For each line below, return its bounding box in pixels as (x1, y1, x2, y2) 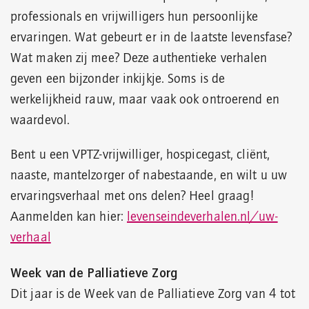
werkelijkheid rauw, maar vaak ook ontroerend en (10, 93, 279, 108)
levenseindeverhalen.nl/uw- (127, 210, 278, 225)
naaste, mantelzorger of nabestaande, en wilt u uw (10, 169, 287, 183)
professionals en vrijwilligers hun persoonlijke (10, 10, 258, 25)
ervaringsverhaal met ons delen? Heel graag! (10, 190, 255, 204)
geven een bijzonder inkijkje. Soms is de (10, 72, 226, 87)
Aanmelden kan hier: (10, 210, 128, 225)
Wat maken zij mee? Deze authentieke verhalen (10, 52, 268, 66)
